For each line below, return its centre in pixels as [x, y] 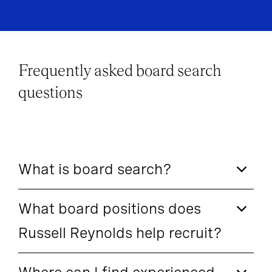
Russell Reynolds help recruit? [120, 233]
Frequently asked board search [120, 71]
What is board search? [95, 169]
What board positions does [110, 209]
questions [50, 93]
